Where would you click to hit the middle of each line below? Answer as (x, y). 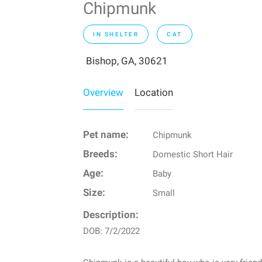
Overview (103, 93)
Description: (111, 215)
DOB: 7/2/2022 (111, 231)
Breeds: (100, 154)
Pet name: (106, 135)
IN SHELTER (116, 35)
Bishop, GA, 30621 (127, 61)
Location (154, 93)
